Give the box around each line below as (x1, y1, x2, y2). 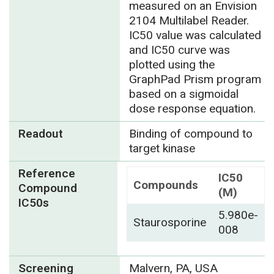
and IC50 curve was (128, 41, 230, 59)
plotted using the (128, 56, 215, 73)
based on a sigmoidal (128, 85, 239, 103)
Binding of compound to (128, 125, 253, 143)
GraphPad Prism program (128, 70, 261, 88)
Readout (18, 125, 63, 143)
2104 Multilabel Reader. (128, 12, 249, 29)
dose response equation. (128, 100, 256, 117)
